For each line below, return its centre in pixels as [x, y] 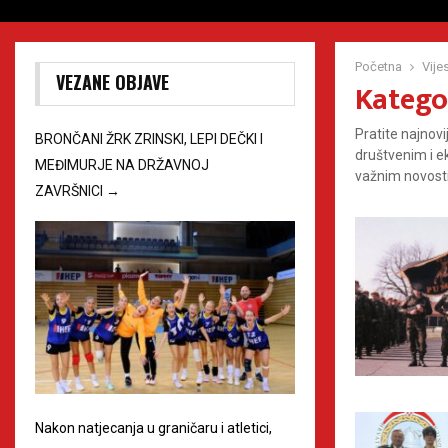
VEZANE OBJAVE [112, 82]
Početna [378, 66]
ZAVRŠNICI [70, 191]
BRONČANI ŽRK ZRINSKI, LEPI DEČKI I [149, 139]
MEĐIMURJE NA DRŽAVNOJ [122, 165]
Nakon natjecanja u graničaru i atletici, [153, 427]
